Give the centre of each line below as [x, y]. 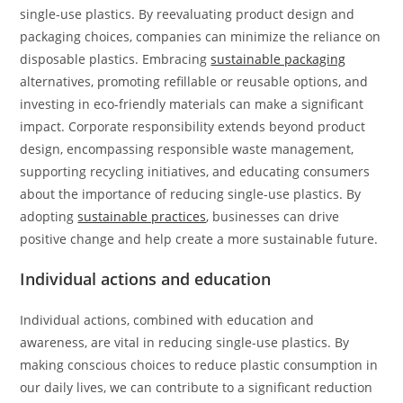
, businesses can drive [273, 216]
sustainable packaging [278, 59]
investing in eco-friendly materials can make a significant [192, 104]
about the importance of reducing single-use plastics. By [191, 194]
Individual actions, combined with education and [167, 320]
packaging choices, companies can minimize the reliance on [201, 36]
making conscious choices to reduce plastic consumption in [199, 365]
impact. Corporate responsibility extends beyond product [193, 126]
